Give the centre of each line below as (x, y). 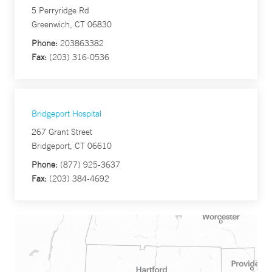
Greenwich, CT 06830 (72, 25)
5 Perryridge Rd (60, 11)
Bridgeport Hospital (66, 114)
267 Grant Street (62, 132)
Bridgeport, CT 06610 (72, 146)
